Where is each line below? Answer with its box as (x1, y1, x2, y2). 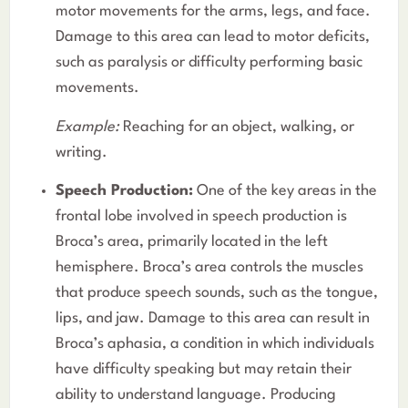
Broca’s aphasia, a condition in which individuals (56, 335, 374, 352)
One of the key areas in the (193, 182, 377, 199)
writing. (56, 144, 107, 160)
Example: (56, 118, 119, 135)
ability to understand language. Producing (56, 386, 336, 403)
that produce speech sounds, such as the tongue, (56, 284, 378, 301)
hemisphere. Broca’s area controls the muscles (56, 259, 363, 275)
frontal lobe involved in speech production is (56, 208, 347, 224)
